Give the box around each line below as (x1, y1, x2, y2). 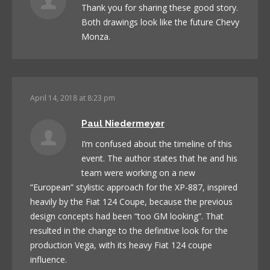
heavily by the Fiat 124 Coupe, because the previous (30, 195, 233, 207)
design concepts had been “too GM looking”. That (30, 210, 224, 222)
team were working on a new (81, 166, 195, 178)
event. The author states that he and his (81, 152, 237, 164)
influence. (30, 253, 67, 265)
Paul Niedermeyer (81, 118, 165, 129)
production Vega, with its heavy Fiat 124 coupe (30, 239, 212, 251)
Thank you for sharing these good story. (81, 1, 238, 13)
